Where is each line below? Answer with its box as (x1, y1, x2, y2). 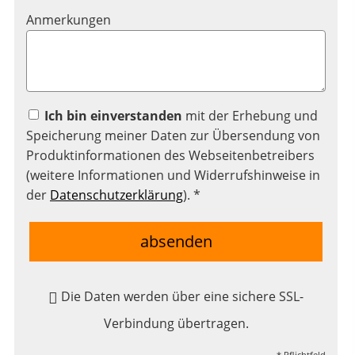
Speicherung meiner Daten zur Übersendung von (26, 127, 320, 145)
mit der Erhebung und (182, 107, 318, 125)
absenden (139, 231, 212, 253)
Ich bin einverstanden (44, 107, 182, 125)
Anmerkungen (26, 11, 111, 29)
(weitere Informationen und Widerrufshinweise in (26, 166, 320, 185)
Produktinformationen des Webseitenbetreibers (26, 147, 315, 165)
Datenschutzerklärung (50, 186, 183, 204)
